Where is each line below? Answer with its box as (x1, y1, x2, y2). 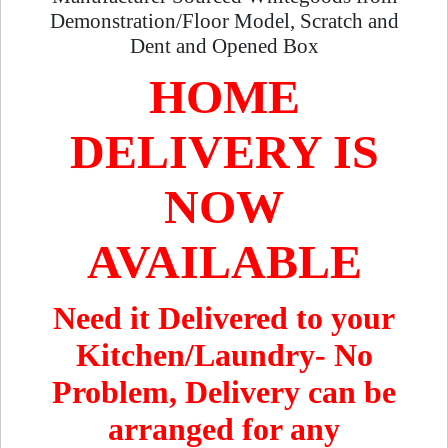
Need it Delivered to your (53, 299, 395, 336)
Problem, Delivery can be (52, 373, 396, 410)
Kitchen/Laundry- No (75, 336, 373, 373)
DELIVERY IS (69, 125, 379, 179)
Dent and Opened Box (129, 33, 319, 58)
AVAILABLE (86, 235, 362, 289)
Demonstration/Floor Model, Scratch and (49, 8, 399, 33)
